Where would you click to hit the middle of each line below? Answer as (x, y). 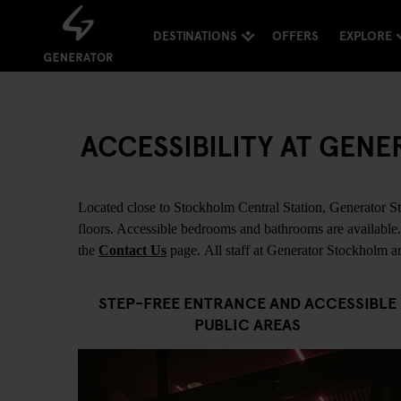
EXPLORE (365, 36)
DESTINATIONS (195, 36)
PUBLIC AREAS (247, 323)
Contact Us (132, 250)
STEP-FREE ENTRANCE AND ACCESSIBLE (247, 302)
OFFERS (295, 36)
